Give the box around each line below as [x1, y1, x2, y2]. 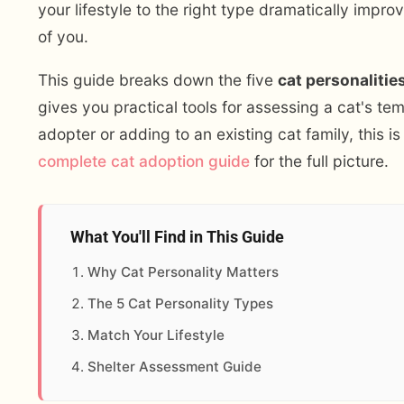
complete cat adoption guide [38, 151, 250, 171]
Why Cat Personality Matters [87, 262, 280, 280]
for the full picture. [250, 151, 389, 171]
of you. [38, 27, 88, 47]
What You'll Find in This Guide [70, 227, 284, 247]
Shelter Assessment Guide [87, 358, 262, 376]
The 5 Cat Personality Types [87, 294, 274, 312]
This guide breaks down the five [38, 70, 278, 90]
